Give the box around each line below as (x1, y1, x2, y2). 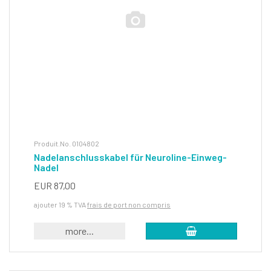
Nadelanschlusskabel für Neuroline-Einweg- (34, 151, 227, 163)
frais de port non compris (87, 200, 171, 209)
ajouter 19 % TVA (34, 200, 87, 209)
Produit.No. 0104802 (34, 139, 99, 148)
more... (65, 225, 94, 237)
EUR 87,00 (34, 180, 76, 192)
